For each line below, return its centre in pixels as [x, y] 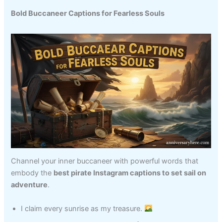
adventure [29, 185]
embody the [32, 173]
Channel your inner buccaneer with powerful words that [105, 161]
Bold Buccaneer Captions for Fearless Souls [88, 14]
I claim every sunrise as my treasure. [83, 208]
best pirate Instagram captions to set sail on [130, 173]
